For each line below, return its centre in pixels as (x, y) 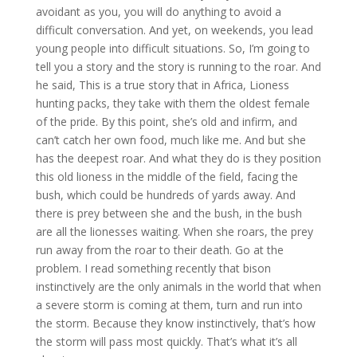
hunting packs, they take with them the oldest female (173, 104)
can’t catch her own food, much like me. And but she (171, 140)
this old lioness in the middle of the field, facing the (167, 177)
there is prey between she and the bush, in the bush (169, 214)
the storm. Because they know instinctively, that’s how (175, 324)
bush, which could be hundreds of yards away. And (165, 195)
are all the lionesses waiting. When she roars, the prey (174, 232)
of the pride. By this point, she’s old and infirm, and (166, 122)
